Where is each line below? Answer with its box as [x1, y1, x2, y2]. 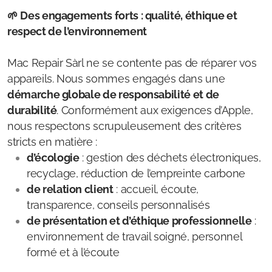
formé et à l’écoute [27, 246, 120, 259]
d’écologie [27, 151, 80, 164]
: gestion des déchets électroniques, [79, 151, 261, 164]
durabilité [7, 104, 57, 117]
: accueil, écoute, [113, 183, 199, 195]
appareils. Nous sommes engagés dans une [7, 72, 225, 85]
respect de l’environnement [7, 25, 147, 38]
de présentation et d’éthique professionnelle [27, 214, 252, 227]
